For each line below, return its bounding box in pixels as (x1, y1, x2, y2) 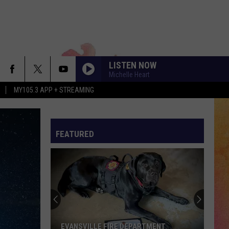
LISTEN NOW (109, 59, 156, 71)
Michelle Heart (109, 70, 150, 79)
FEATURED (56, 129, 94, 139)
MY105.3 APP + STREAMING (14, 86, 94, 94)
